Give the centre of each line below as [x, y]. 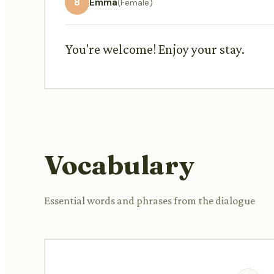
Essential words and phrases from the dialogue [150, 200]
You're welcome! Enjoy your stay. [155, 49]
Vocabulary [119, 164]
